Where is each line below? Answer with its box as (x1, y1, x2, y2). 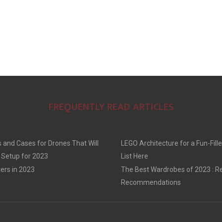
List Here (121, 152, 148, 160)
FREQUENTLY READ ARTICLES (48, 99, 174, 115)
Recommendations (121, 178, 181, 186)
